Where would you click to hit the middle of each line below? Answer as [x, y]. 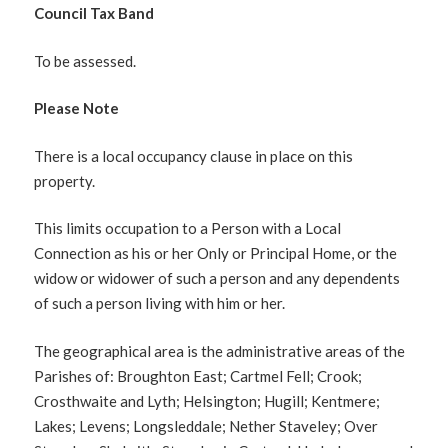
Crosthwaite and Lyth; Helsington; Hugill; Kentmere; [207, 400]
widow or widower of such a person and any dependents [217, 278]
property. [65, 180]
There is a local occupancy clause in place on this [194, 155]
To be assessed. [85, 60]
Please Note [77, 108]
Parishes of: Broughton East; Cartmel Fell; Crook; [198, 375]
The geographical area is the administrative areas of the [220, 350]
